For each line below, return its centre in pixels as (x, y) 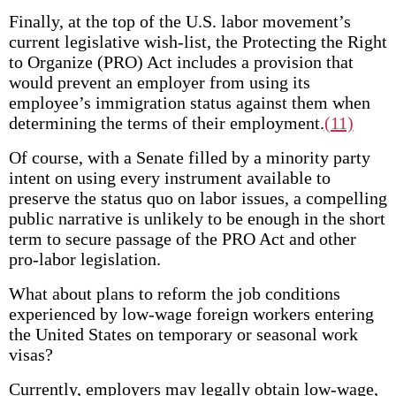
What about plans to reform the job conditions (174, 293)
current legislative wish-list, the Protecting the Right (198, 42)
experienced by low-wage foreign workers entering (191, 314)
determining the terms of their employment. (166, 123)
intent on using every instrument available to (169, 178)
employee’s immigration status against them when (189, 103)
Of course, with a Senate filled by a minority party (189, 157)
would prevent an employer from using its (159, 82)
